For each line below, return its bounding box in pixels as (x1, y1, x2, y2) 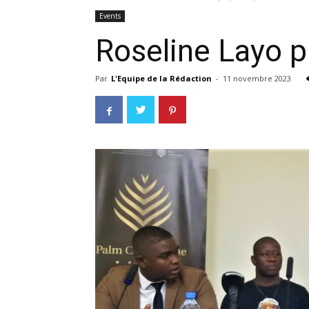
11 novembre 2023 (223, 73, 291, 83)
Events (99, 11, 121, 21)
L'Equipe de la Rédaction (111, 73, 212, 83)
